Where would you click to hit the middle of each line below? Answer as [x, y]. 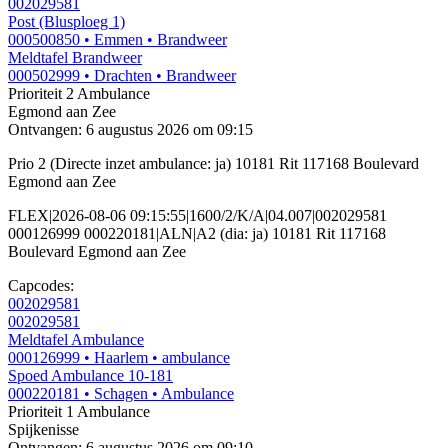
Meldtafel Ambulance [76, 340]
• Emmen [113, 40]
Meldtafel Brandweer [75, 58]
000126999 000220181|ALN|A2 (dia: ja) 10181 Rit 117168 [197, 234]
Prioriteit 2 [41, 94]
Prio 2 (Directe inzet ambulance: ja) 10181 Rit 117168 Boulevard [213, 164]
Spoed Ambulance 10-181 [90, 376]
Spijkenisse [43, 430]
